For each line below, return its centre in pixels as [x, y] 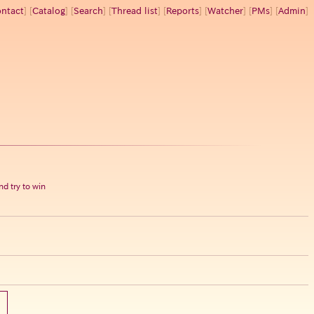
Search [88, 11]
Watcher [225, 11]
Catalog [49, 11]
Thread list [135, 11]
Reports [183, 11]
